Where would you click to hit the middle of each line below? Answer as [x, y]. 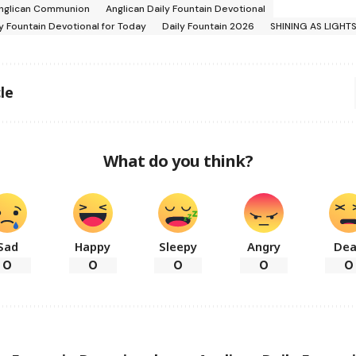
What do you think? [178, 161]
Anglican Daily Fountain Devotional [186, 8]
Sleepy [178, 246]
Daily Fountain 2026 [208, 26]
